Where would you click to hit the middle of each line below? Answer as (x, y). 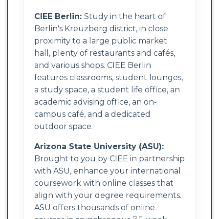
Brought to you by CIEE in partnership (109, 158)
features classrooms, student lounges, (109, 77)
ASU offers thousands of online (95, 207)
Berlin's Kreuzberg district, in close (101, 28)
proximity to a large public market (101, 41)
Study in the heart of (125, 16)
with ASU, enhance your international (108, 171)
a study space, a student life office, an (107, 89)
